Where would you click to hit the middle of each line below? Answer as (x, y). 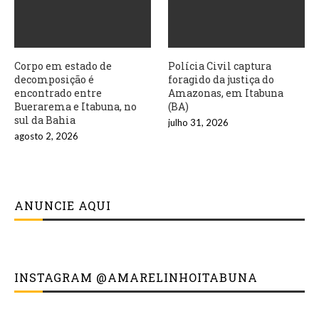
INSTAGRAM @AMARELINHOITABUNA (136, 278)
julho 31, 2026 (199, 123)
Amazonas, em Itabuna (226, 93)
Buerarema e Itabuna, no (75, 107)
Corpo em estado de (63, 66)
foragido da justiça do (221, 80)
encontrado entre (58, 93)
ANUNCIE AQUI (63, 206)
